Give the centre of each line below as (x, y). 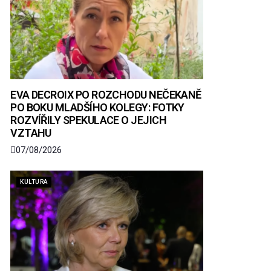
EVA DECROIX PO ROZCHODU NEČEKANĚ (106, 95)
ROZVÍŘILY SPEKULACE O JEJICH (89, 120)
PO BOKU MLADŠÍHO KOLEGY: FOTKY (97, 107)
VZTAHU (31, 133)
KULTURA (34, 182)
